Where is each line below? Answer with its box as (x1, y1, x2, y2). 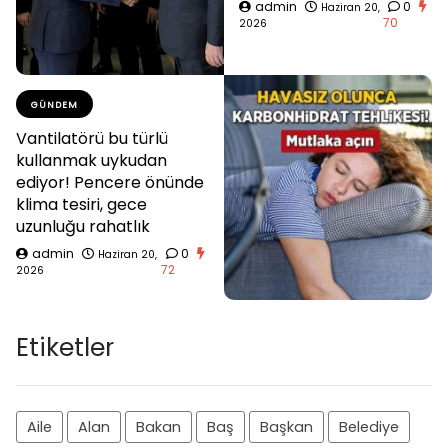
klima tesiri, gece (16, 192, 147, 216)
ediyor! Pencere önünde (16, 170, 204, 194)
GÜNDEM (31, 98, 78, 111)
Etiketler (16, 330, 114, 366)
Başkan (260, 417, 313, 438)
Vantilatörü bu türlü (16, 126, 168, 150)
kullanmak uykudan (16, 148, 167, 172)
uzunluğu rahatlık (16, 214, 150, 238)
